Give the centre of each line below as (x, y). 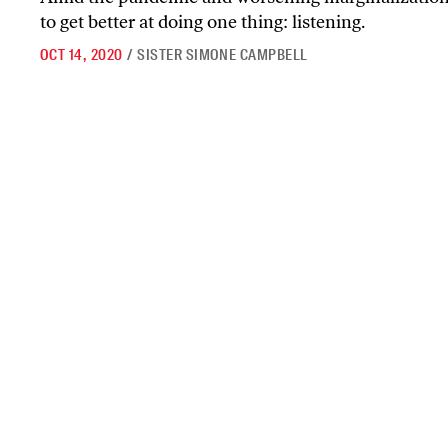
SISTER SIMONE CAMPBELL (222, 55)
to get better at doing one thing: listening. (202, 22)
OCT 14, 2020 (81, 55)
